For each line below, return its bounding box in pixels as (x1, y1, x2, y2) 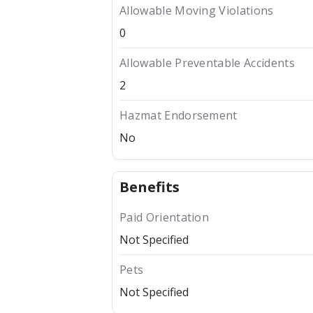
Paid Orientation (119, 210, 210, 226)
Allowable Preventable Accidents (119, 55, 295, 71)
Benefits (119, 177, 180, 197)
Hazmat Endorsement (119, 108, 238, 124)
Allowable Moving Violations (119, 3, 274, 19)
